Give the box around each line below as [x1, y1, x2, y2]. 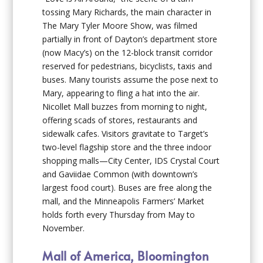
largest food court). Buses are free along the [42, 182, 213, 194]
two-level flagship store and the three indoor [42, 141, 212, 153]
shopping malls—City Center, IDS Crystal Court [42, 155, 220, 167]
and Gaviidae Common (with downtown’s [42, 168, 198, 180]
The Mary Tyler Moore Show [42, 20, 152, 32]
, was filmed [151, 20, 198, 32]
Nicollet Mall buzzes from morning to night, [42, 101, 208, 113]
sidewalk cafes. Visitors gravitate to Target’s [42, 128, 209, 140]
